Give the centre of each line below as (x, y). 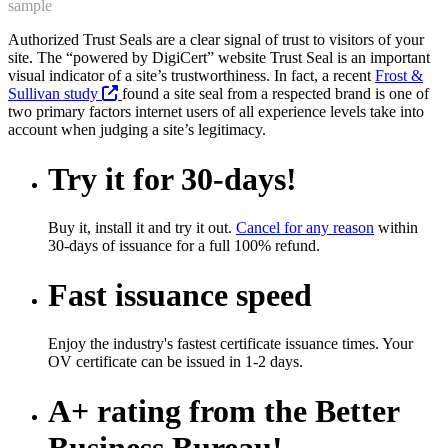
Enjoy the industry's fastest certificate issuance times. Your (230, 344)
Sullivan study (55, 94)
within (396, 228)
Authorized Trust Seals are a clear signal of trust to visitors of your (216, 40)
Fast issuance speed (180, 294)
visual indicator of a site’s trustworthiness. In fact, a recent (191, 76)
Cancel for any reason (305, 228)
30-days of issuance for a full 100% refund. (184, 246)
